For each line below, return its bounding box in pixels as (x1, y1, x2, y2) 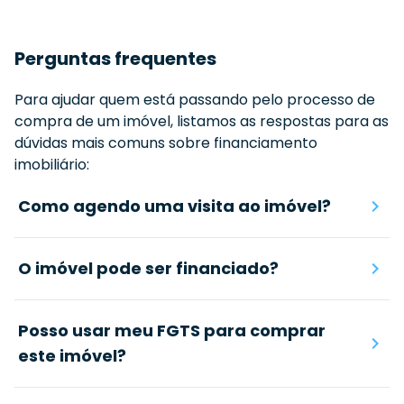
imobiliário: (14, 153, 89, 175)
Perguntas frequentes (14, 45, 216, 71)
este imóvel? (18, 344, 126, 367)
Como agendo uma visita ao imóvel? (18, 194, 331, 217)
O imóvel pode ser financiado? (18, 256, 279, 280)
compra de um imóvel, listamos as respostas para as (14, 110, 389, 132)
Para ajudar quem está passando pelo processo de (14, 88, 375, 110)
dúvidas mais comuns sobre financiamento (14, 132, 317, 153)
